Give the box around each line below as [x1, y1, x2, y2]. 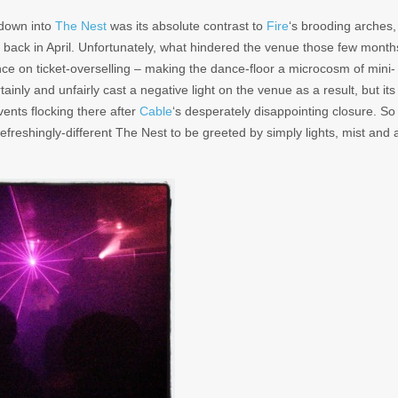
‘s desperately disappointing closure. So [172, 103, 395, 118]
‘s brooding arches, [289, 18, 396, 33]
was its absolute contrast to [107, 18, 267, 33]
